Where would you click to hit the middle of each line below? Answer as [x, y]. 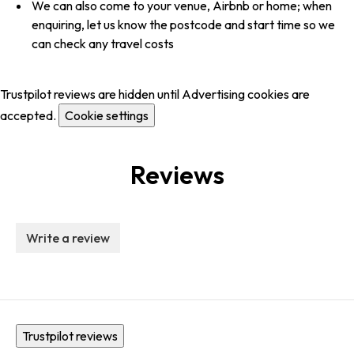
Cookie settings [107, 116]
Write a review [68, 238]
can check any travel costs [103, 44]
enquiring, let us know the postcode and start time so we [183, 25]
